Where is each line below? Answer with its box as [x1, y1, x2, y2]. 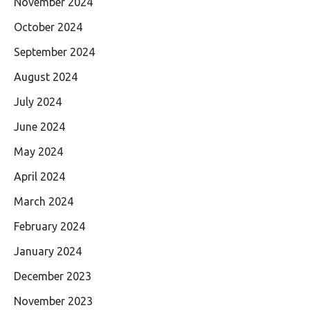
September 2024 [14, 45, 95, 58]
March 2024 [14, 194, 73, 208]
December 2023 [14, 269, 91, 282]
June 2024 [14, 120, 65, 133]
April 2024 [14, 170, 65, 183]
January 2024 [14, 244, 82, 257]
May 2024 [14, 145, 63, 158]
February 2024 [14, 219, 85, 232]
